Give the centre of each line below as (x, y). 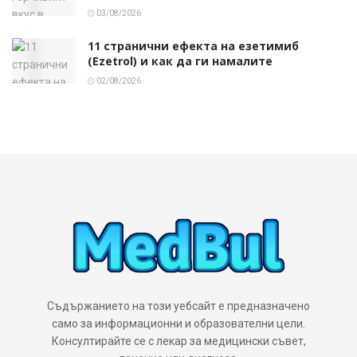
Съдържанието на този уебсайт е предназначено (178, 306)
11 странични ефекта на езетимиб (193, 45)
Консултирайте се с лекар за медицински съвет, (178, 341)
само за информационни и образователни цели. (178, 323)
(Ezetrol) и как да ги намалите (180, 61)
